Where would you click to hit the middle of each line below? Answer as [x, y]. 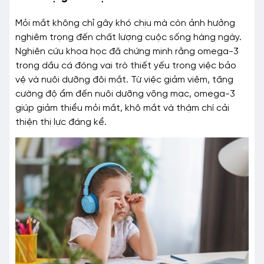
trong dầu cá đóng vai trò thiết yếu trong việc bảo [126, 65]
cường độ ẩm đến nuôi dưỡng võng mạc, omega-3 [125, 94]
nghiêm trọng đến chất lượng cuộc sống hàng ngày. [128, 37]
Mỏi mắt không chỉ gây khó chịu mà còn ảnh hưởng [125, 23]
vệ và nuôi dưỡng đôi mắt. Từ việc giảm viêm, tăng [124, 80]
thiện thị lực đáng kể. [61, 122]
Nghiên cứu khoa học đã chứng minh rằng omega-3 [127, 51]
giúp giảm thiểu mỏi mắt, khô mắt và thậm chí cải [122, 108]
